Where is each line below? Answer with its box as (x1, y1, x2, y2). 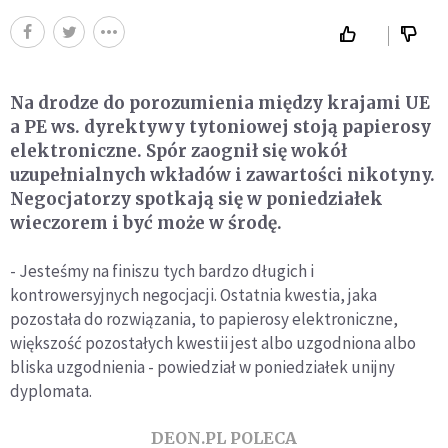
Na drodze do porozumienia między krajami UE (10, 92, 430, 115)
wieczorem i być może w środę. (10, 212, 282, 235)
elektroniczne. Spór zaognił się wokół (10, 140, 347, 163)
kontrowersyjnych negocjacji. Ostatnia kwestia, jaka (10, 284, 377, 307)
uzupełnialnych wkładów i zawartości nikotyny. (10, 164, 435, 187)
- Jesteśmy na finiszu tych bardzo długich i (10, 260, 314, 283)
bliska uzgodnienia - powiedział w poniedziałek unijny (10, 356, 395, 379)
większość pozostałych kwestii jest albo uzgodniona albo (10, 332, 416, 355)
